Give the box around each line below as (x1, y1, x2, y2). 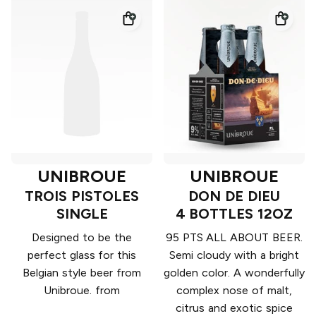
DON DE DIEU (188, 188, 280, 205)
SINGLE (56, 205, 108, 223)
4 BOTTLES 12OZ (175, 205, 293, 223)
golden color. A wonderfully (164, 266, 305, 280)
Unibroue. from (44, 284, 120, 298)
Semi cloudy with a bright (169, 248, 299, 262)
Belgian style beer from (23, 266, 141, 280)
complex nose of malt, (176, 284, 292, 298)
